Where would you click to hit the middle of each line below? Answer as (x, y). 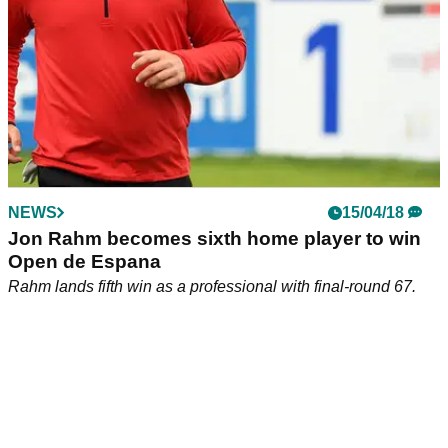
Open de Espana (84, 262)
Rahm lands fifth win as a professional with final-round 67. (212, 287)
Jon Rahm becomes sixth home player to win (214, 239)
